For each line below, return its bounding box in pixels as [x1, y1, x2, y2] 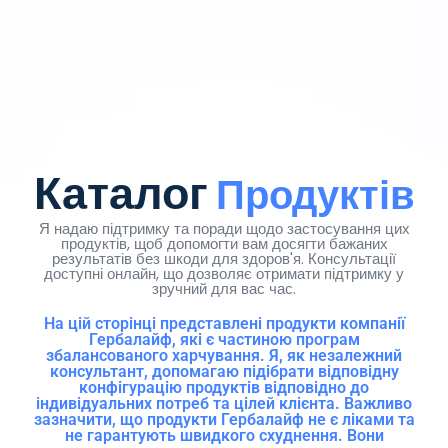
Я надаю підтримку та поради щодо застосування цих [38, 218, 410, 240]
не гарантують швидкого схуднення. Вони [64, 426, 384, 446]
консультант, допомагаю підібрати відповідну [49, 362, 399, 382]
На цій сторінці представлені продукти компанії [43, 314, 405, 334]
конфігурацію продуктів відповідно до [79, 378, 369, 398]
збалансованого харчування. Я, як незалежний [46, 346, 402, 366]
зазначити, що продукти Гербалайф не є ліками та [33, 410, 415, 430]
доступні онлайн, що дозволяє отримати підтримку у [44, 263, 404, 285]
